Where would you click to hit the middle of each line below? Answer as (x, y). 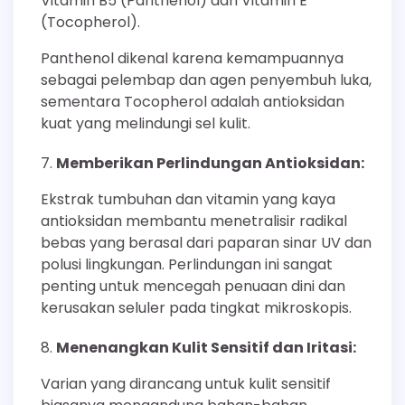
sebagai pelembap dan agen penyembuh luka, (206, 80)
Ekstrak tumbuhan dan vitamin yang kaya (188, 199)
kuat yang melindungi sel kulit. (146, 123)
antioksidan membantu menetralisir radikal (194, 221)
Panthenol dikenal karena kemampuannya (192, 58)
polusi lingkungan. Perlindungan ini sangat (187, 264)
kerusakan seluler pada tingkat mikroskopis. (196, 307)
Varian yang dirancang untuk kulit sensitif (186, 383)
